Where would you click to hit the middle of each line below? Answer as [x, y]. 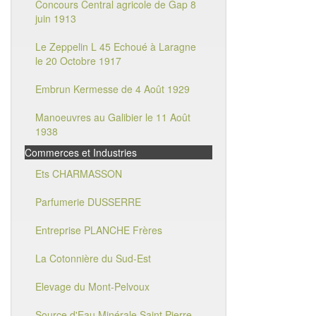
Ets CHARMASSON [79, 174]
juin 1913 [56, 18]
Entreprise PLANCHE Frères [99, 230]
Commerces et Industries [81, 152]
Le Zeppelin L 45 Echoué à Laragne [116, 47]
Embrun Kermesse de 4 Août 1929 [113, 89]
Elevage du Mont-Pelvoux [92, 286]
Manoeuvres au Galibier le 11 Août [113, 117]
